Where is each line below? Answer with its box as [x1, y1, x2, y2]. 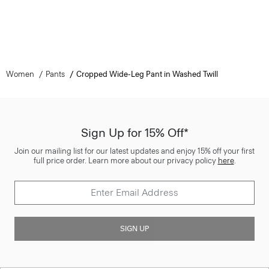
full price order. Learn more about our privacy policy [33, 156, 218, 165]
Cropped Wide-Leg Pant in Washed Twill [76, 69, 218, 79]
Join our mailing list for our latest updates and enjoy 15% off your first [14, 146, 255, 156]
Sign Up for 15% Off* [80, 125, 189, 140]
